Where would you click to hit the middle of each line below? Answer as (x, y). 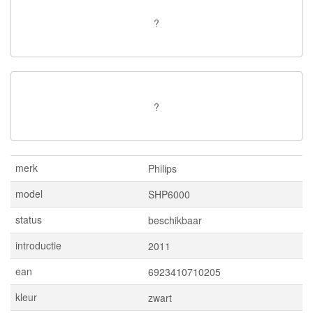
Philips (162, 168)
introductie (38, 245)
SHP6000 (169, 194)
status (29, 219)
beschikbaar (175, 220)
